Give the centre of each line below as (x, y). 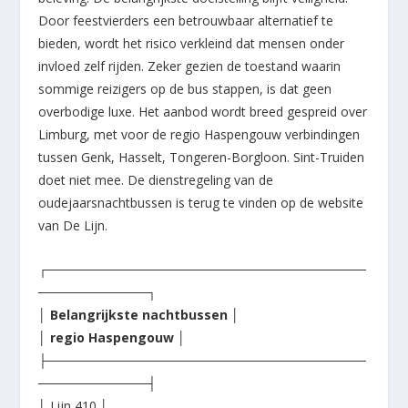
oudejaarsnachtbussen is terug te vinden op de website (201, 203)
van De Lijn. (73, 226)
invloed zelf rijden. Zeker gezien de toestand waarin (190, 66)
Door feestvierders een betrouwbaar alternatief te (186, 21)
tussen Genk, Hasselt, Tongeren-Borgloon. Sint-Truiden (202, 158)
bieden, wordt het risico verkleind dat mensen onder (192, 44)
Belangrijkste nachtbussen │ (145, 314)
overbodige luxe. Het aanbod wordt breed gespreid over (203, 112)
